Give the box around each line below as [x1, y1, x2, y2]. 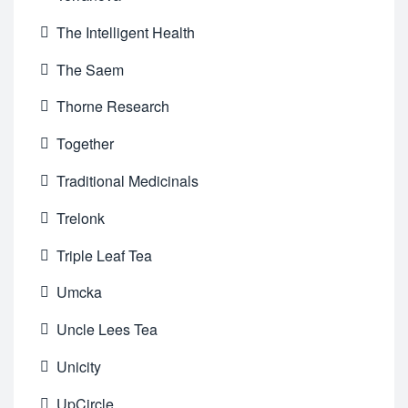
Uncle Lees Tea [56, 319, 158, 341]
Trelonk [56, 207, 106, 229]
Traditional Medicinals [56, 170, 199, 192]
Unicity [56, 355, 102, 377]
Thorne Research [56, 96, 170, 117]
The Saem [56, 58, 125, 80]
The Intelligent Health [56, 21, 196, 43]
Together [56, 133, 115, 155]
